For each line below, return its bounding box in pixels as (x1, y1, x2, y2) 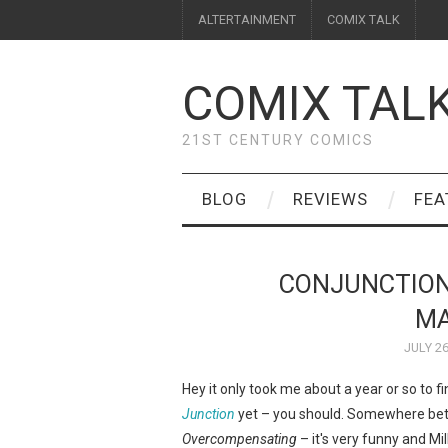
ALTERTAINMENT (198, 12, 296, 27)
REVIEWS (293, 189, 368, 209)
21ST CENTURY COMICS (182, 132, 374, 148)
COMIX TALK (327, 12, 400, 27)
